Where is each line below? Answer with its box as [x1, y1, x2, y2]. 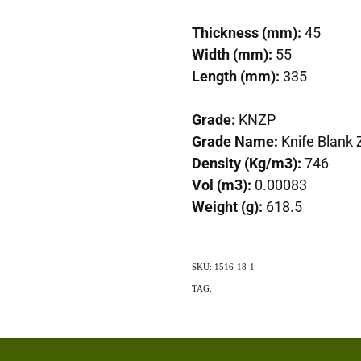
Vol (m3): [191, 174, 255, 194]
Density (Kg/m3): [191, 152, 305, 172]
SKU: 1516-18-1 [191, 261, 255, 272]
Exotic [214, 283, 239, 293]
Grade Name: [191, 131, 281, 151]
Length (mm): [191, 65, 280, 85]
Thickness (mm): [191, 22, 301, 42]
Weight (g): [191, 196, 266, 216]
